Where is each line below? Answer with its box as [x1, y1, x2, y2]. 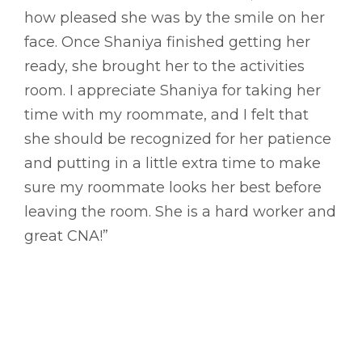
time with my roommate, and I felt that [24, 105, 309, 124]
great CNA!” [24, 226, 108, 245]
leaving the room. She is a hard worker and [24, 202, 336, 221]
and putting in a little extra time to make [24, 154, 321, 172]
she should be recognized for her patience [24, 129, 331, 148]
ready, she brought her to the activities [24, 57, 305, 75]
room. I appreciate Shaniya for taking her [24, 81, 321, 99]
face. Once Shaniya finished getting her [24, 32, 310, 51]
